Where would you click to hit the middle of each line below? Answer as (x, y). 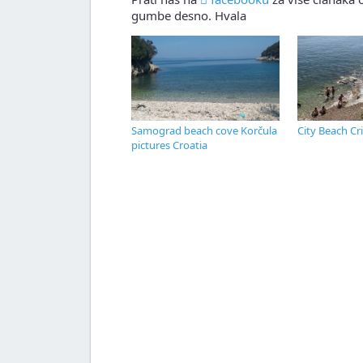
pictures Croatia (169, 145)
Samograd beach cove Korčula (204, 131)
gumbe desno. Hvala (189, 16)
